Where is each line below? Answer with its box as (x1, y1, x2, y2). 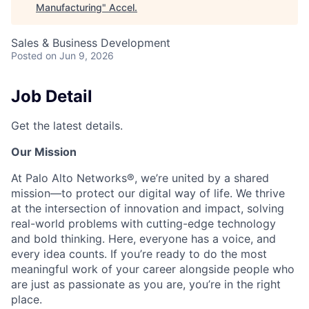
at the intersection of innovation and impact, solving (11, 201, 284, 215)
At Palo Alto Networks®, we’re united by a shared (11, 170, 269, 185)
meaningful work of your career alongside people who (11, 261, 295, 276)
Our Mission (11, 144, 77, 159)
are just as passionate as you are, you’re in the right (11, 277, 281, 291)
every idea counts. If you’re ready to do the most (11, 246, 267, 261)
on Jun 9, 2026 (46, 50, 114, 61)
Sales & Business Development (11, 36, 170, 50)
